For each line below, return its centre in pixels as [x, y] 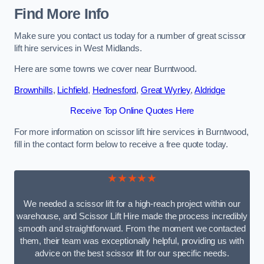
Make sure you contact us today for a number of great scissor [130, 36]
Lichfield [72, 90]
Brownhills [34, 90]
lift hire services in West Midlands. [78, 48]
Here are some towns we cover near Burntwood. [105, 69]
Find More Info [62, 14]
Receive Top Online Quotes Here [132, 111]
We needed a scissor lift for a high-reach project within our [132, 204]
